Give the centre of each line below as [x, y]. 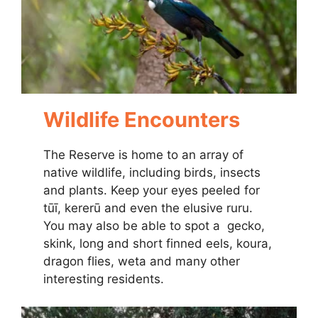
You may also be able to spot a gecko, [154, 226]
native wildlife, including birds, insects [152, 173]
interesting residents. [104, 279]
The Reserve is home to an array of [144, 155]
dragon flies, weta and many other [142, 262]
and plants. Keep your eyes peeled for [152, 191]
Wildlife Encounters [142, 120]
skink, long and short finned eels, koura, [158, 244]
